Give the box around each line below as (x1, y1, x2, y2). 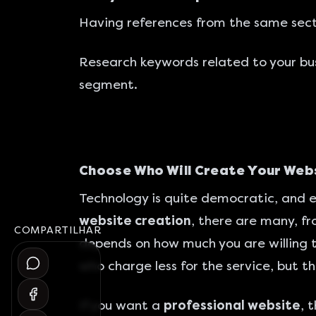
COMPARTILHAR (14, 224, 102, 236)
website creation (79, 213, 191, 229)
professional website (164, 298, 300, 313)
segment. (79, 77, 138, 92)
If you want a (79, 298, 164, 313)
